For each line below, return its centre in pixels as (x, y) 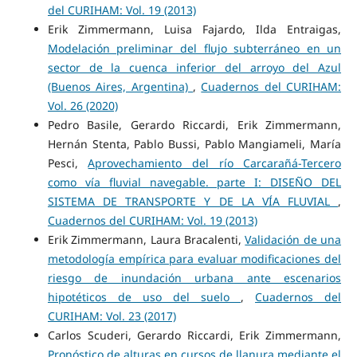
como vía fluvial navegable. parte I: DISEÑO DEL (194, 182)
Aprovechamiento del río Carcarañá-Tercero (215, 163)
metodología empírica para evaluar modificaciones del (194, 259)
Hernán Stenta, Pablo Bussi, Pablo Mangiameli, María (194, 144)
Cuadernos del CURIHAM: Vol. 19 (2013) (152, 221)
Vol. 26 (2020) (82, 106)
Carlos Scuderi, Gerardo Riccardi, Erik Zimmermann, (194, 335)
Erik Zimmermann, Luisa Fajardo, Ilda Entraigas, (194, 29)
